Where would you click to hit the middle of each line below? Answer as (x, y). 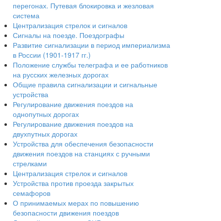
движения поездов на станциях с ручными (81, 153)
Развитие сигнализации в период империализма (92, 45)
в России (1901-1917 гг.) (52, 55)
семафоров (32, 193)
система (26, 15)
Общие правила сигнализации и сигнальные (85, 84)
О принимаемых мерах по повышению (76, 203)
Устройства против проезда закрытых (73, 183)
